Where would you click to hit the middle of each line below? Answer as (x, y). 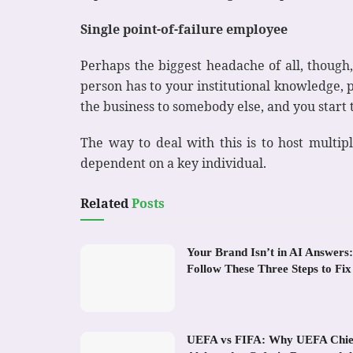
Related (104, 203)
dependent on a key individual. (173, 163)
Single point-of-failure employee (184, 29)
